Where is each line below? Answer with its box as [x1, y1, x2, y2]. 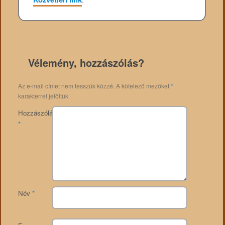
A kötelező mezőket [116, 81, 171, 90]
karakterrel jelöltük [18, 91, 68, 100]
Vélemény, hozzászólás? [28, 55, 144, 70]
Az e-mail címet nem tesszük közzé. [18, 81, 115, 90]
